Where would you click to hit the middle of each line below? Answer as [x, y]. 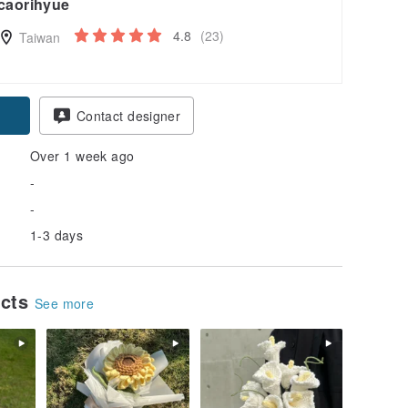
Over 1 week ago [82, 155]
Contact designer [128, 115]
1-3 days [57, 235]
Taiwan [37, 37]
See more [65, 303]
